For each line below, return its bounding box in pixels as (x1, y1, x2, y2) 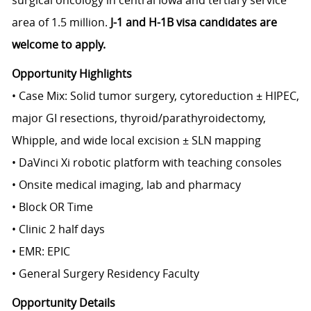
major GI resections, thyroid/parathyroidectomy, (11, 110, 266, 126)
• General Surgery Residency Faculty (11, 266, 199, 282)
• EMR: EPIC (11, 244, 70, 260)
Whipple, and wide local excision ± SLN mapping (11, 133, 261, 149)
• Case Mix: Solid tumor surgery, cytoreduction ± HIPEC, (11, 88, 299, 104)
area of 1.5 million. (11, 15, 108, 31)
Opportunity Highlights (11, 66, 132, 82)
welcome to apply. (11, 37, 106, 53)
